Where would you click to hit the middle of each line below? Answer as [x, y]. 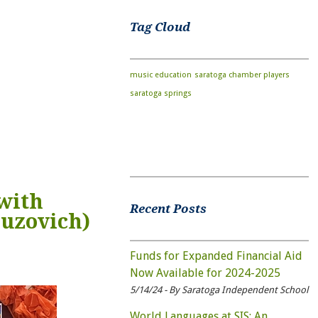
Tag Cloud [160, 27]
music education [160, 75]
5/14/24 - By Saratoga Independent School [219, 290]
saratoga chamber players [242, 75]
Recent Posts [168, 209]
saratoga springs [160, 94]
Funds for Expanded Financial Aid [216, 256]
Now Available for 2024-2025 [205, 273]
